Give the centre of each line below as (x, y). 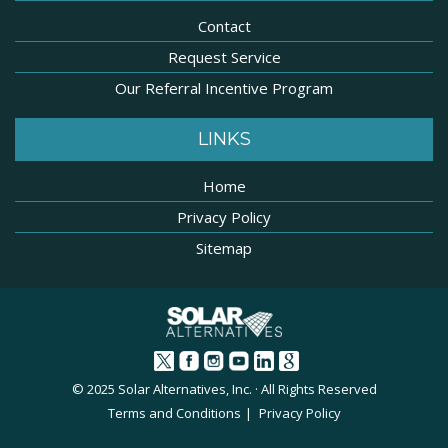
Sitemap (224, 248)
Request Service (224, 57)
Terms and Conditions (174, 413)
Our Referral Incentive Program (224, 88)
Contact (224, 26)
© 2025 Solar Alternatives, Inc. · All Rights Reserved (224, 389)
